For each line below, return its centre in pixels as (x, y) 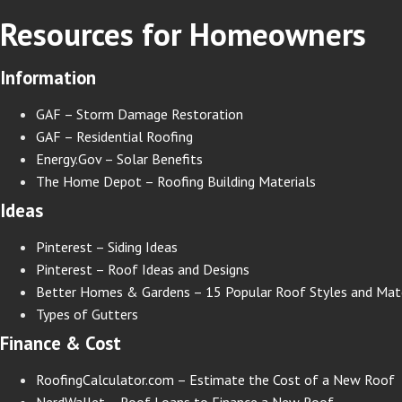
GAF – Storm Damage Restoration (140, 114)
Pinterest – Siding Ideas (107, 246)
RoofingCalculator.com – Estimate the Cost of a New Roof (215, 379)
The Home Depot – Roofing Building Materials (176, 181)
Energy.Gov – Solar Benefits (119, 158)
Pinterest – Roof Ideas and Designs (143, 269)
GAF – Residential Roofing (114, 136)
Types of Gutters (87, 314)
